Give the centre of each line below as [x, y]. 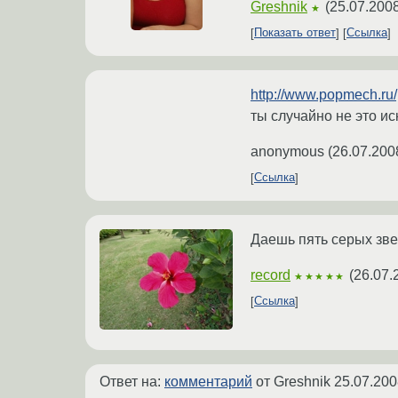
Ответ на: [132, 381]
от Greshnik [293, 381]
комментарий [208, 381]
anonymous [287, 151]
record [271, 275]
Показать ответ [295, 33]
